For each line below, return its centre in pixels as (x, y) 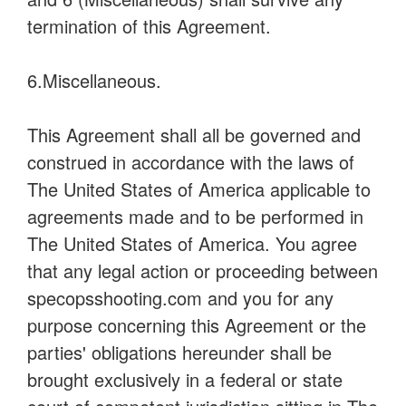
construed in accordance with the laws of (191, 162)
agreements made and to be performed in (195, 216)
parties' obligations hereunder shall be (179, 352)
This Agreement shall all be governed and (194, 135)
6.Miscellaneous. (94, 80)
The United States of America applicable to (199, 189)
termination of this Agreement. (149, 26)
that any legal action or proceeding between (203, 271)
